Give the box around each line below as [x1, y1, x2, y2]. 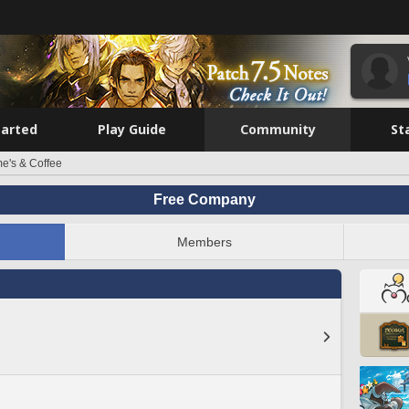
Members [177, 235, 232, 249]
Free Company [153, 192, 256, 207]
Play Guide [97, 121, 166, 138]
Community [239, 121, 316, 138]
